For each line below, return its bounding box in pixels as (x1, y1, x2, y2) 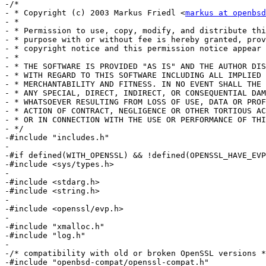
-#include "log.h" (5, 231, 85, 240)
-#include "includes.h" (5, 133, 109, 142)
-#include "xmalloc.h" (5, 222, 104, 232)
